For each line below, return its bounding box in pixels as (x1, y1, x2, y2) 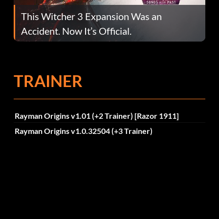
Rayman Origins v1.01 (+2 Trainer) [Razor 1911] (14, 110, 179, 120)
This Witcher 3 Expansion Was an (21, 10, 162, 22)
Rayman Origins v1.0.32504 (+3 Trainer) (14, 126, 153, 136)
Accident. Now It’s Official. (21, 24, 131, 37)
